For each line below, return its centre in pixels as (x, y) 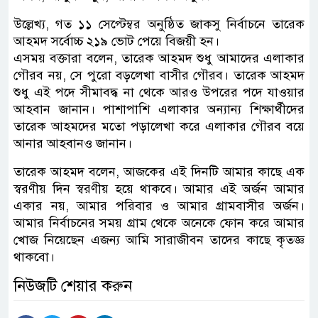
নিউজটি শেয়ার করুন (73, 286)
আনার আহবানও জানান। (73, 144)
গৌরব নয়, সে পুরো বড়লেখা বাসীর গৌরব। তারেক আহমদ (159, 76)
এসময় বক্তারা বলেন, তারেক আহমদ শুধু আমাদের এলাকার (159, 59)
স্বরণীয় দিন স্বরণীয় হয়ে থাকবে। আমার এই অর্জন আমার (159, 189)
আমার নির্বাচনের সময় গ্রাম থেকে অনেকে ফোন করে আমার (159, 223)
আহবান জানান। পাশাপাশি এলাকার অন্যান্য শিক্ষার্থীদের (159, 110)
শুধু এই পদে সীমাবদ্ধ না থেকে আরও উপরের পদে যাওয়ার (159, 93)
